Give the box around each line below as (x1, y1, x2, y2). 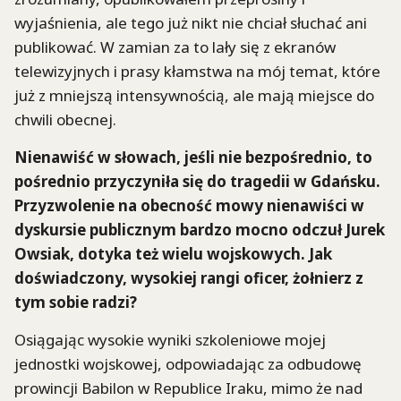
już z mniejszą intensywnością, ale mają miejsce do (14, 84, 374, 106)
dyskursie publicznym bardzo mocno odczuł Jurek (14, 218, 385, 240)
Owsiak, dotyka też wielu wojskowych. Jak (14, 243, 332, 264)
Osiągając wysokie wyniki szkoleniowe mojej (14, 329, 326, 351)
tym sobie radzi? (14, 291, 137, 312)
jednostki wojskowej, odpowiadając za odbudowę (14, 354, 362, 375)
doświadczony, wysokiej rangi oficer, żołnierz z (14, 267, 363, 288)
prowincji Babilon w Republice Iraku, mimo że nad (14, 378, 363, 399)
